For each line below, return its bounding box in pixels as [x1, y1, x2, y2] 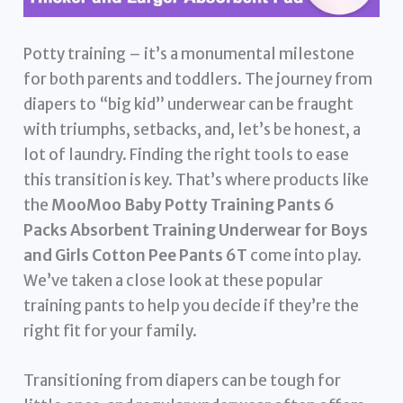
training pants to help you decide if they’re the [23, 295, 360, 316]
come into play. [247, 245, 363, 265]
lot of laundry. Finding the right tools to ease [23, 144, 350, 165]
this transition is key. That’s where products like [23, 169, 370, 190]
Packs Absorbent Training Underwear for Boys [23, 219, 369, 240]
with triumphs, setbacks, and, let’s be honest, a [23, 119, 362, 139]
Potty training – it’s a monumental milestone [23, 43, 355, 64]
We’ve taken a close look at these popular [23, 270, 324, 291]
